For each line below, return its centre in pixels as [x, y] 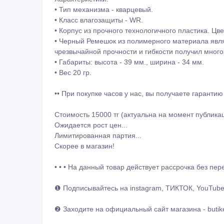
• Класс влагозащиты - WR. [99, 20]
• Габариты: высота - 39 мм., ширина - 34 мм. [129, 62]
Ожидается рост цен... [91, 125]
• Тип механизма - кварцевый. [104, 9]
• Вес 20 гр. [73, 72]
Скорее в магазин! [84, 146]
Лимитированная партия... [98, 135]
